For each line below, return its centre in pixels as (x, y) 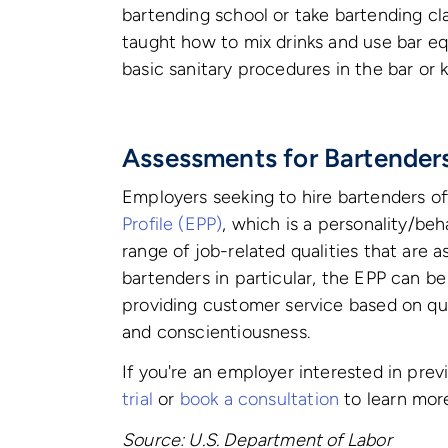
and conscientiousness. (219, 331)
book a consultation (259, 399)
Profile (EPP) (172, 223)
